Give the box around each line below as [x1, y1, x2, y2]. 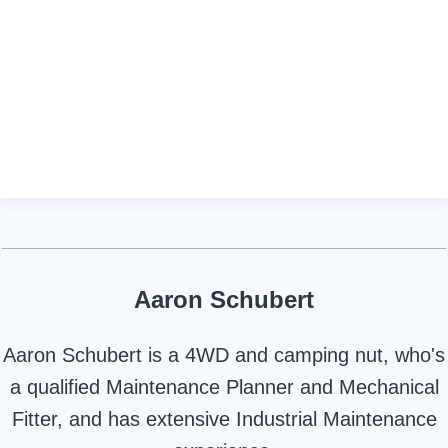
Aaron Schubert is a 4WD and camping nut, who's [3, 344, 445, 366]
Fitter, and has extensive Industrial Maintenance [11, 408, 437, 430]
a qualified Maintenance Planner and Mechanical [9, 376, 439, 398]
